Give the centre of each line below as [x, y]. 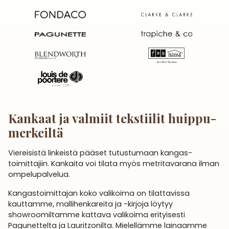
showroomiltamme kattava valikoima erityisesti [97, 215]
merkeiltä [36, 133]
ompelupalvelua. [39, 175]
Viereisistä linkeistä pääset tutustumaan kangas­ [100, 153]
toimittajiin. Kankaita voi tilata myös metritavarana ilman [114, 164]
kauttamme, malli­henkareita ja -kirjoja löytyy [90, 204]
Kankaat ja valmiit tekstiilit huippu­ [112, 118]
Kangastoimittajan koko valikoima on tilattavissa [99, 193]
